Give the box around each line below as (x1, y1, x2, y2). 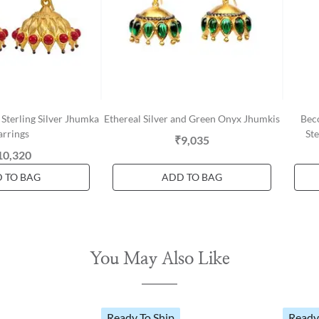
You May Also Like (89, 251, 230, 268)
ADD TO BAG (162, 171, 222, 183)
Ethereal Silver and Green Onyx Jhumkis (104, 113, 280, 125)
